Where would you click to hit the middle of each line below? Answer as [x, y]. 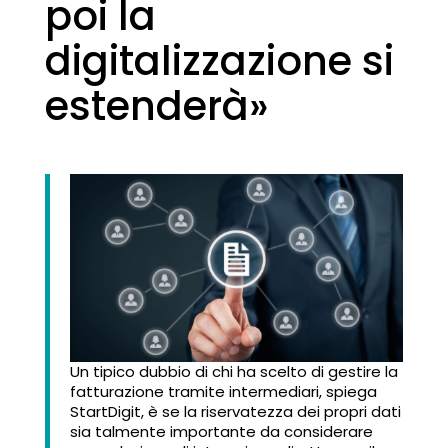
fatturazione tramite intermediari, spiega [223, 391]
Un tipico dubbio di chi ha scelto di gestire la [233, 371]
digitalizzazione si [219, 61]
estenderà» [156, 106]
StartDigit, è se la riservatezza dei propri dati [235, 411]
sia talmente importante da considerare [221, 431]
